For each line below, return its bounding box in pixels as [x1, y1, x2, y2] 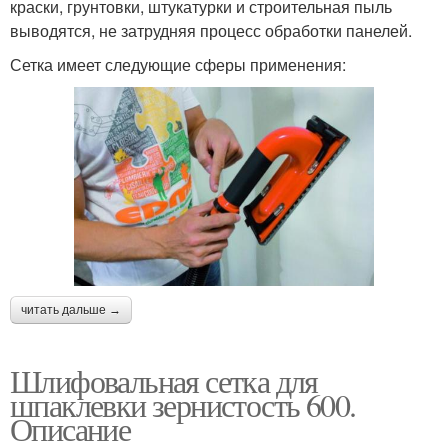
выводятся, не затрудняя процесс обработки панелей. [10, 18, 412, 42]
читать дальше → [21, 303, 121, 318]
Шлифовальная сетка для [10, 359, 318, 403]
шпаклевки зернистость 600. [10, 383, 356, 427]
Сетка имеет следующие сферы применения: [10, 52, 346, 76]
